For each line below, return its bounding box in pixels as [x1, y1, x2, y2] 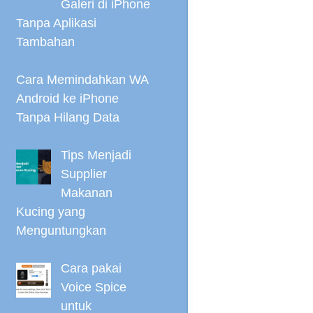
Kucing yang [16, 205, 85, 219]
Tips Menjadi [60, 148, 131, 162]
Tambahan [16, 35, 75, 49]
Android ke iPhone [16, 92, 119, 105]
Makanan [60, 186, 112, 200]
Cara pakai [60, 261, 122, 275]
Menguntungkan [16, 224, 106, 238]
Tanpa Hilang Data [16, 110, 119, 124]
